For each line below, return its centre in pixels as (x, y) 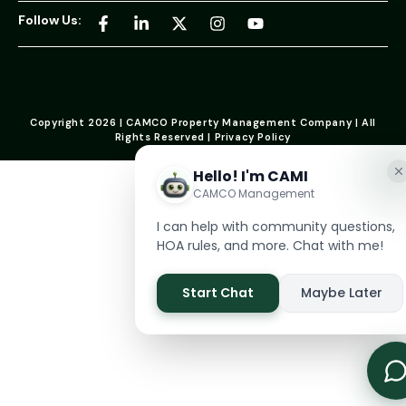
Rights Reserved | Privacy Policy (203, 136)
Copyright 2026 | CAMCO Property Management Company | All (203, 122)
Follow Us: (50, 19)
